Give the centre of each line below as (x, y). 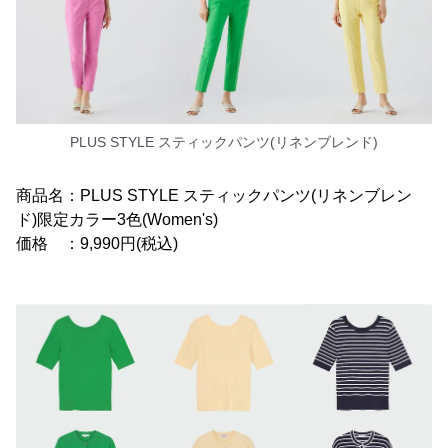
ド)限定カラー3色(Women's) (117, 219)
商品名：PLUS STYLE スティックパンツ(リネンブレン (214, 195)
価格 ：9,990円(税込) (97, 243)
